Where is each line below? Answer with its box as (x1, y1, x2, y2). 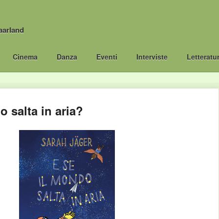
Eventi (96, 52, 117, 62)
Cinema (12, 52, 38, 62)
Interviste (136, 52, 168, 62)
